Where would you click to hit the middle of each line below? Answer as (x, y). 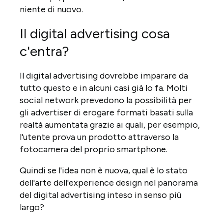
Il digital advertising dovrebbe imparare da (104, 75)
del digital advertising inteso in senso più (100, 195)
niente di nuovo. (51, 9)
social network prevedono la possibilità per (106, 100)
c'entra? (44, 51)
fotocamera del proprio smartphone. (94, 149)
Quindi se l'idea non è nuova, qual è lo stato (104, 170)
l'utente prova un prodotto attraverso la (99, 137)
